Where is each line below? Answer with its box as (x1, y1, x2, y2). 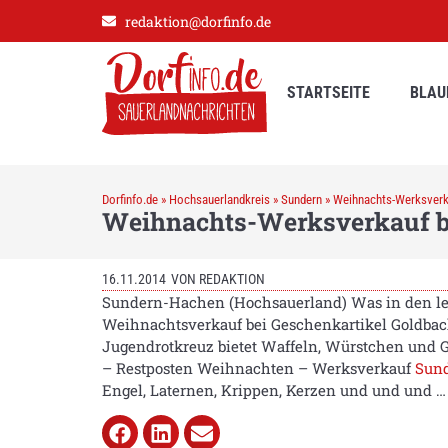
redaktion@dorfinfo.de (124, 11, 271, 31)
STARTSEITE (287, 83, 370, 103)
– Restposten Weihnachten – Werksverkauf (102, 357, 415, 378)
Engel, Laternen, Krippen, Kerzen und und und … (102, 379, 446, 400)
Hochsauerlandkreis (169, 191, 270, 207)
